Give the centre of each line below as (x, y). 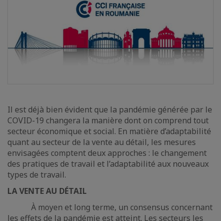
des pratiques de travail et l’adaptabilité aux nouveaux (108, 164)
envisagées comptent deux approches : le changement (107, 153)
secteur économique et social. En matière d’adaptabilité (109, 131)
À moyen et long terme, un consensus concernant (110, 207)
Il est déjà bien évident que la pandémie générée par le (110, 110)
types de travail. (37, 175)
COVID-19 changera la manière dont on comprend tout (108, 120)
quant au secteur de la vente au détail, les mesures (102, 142)
